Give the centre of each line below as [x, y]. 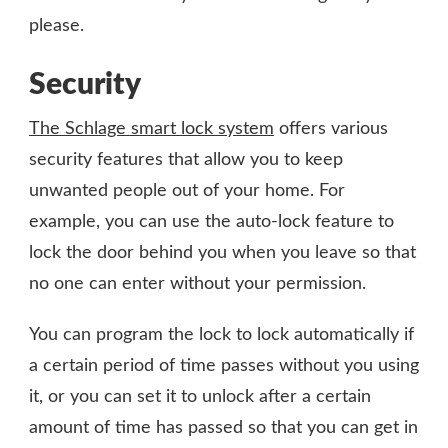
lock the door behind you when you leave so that [222, 252]
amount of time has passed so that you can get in [223, 427]
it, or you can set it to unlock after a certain [200, 396]
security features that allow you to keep [186, 159]
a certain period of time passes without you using [224, 365]
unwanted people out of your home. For [187, 190]
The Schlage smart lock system [151, 128]
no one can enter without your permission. [197, 283]
